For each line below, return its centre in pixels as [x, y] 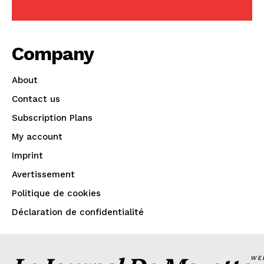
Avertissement [43, 175]
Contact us [36, 99]
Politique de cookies [56, 194]
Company [53, 54]
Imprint [27, 156]
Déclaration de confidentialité [78, 212]
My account [37, 137]
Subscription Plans [52, 118]
